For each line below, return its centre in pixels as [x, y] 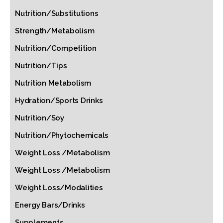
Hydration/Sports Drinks [59, 101]
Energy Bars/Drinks [50, 205]
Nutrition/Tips [41, 66]
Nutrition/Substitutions [57, 13]
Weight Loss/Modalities [59, 188]
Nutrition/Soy [40, 118]
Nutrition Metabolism [53, 83]
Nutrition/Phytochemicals [62, 135]
